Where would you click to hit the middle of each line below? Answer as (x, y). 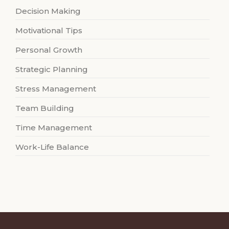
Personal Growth (49, 50)
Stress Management (56, 89)
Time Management (54, 128)
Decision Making (48, 11)
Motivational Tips (49, 31)
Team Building (45, 108)
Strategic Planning (52, 70)
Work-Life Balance (52, 147)
